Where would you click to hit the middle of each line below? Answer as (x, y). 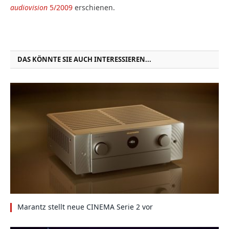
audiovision (29, 8)
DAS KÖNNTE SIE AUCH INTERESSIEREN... (84, 60)
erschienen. (96, 8)
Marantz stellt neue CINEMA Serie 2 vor (85, 207)
